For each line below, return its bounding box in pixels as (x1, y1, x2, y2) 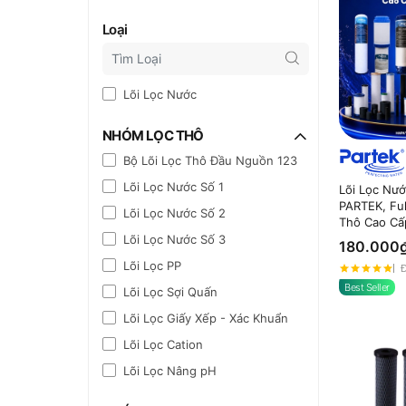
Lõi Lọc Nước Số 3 (123, 231, 226, 246)
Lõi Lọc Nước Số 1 (123, 179, 224, 194)
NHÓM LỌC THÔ (102, 126, 204, 144)
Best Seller (344, 281, 390, 295)
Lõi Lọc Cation (123, 336, 203, 352)
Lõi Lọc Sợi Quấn (123, 284, 217, 299)
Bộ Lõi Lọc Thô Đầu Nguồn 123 (123, 152, 297, 168)
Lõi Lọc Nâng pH (123, 362, 217, 378)
